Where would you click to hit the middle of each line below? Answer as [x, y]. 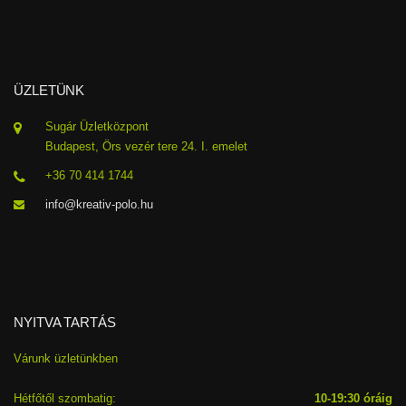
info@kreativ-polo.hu [99, 204]
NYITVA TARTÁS [65, 322]
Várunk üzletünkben [66, 358]
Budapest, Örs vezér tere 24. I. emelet [146, 146]
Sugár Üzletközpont [97, 126]
